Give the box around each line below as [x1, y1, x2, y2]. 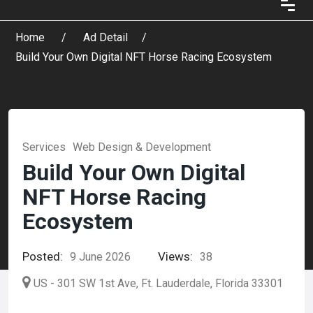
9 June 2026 [70, 250, 131, 263]
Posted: [22, 249, 63, 263]
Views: [158, 249, 193, 263]
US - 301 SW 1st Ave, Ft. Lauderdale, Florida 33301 [34, 277, 283, 290]
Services [22, 140, 66, 154]
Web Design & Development [73, 140, 211, 154]
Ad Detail [83, 31, 128, 44]
